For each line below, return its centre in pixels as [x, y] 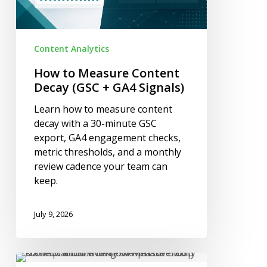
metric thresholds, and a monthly [107, 152]
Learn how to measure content [103, 109]
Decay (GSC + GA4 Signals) [109, 88]
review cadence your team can [100, 167]
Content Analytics [71, 49]
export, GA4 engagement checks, [107, 138]
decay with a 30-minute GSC [95, 124]
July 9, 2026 [53, 214]
